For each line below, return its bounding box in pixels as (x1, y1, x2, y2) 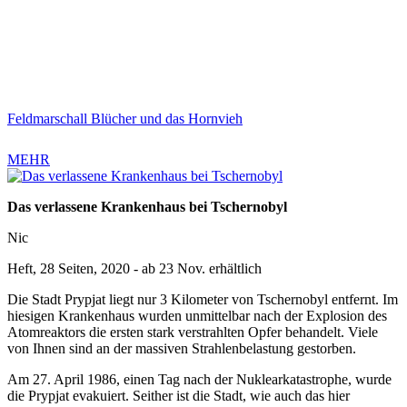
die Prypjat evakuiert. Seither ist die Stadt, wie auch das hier (7, 388, 350, 404)
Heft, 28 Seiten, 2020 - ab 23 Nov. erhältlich (7, 261, 262, 277)
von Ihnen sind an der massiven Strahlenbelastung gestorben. (7, 341, 356, 357)
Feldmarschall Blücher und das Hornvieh (7, 111, 243, 127)
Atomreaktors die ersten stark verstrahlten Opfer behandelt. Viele (7, 324, 378, 341)
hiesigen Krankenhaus (7, 308, 138, 324)
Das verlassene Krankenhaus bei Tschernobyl (7, 199, 287, 215)
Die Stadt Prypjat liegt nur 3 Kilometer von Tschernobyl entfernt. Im (7, 292, 398, 308)
